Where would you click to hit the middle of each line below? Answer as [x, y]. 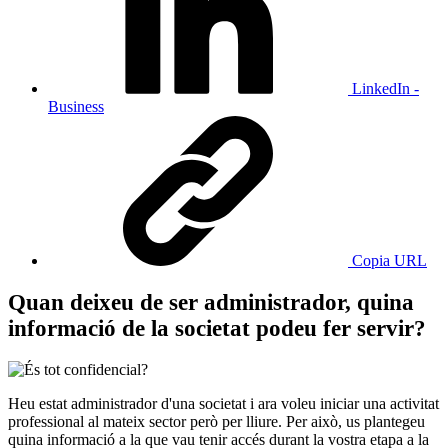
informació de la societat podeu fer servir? [217, 328]
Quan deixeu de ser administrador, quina [211, 302]
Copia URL [389, 261]
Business [76, 107]
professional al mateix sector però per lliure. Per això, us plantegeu [216, 421]
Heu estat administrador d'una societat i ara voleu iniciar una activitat [223, 403]
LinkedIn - [385, 89]
